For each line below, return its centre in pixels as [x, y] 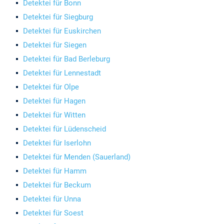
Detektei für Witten [54, 115]
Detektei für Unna [52, 199]
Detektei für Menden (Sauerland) [77, 157]
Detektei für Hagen [54, 101]
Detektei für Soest [53, 213]
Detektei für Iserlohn [57, 143]
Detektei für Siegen [55, 45]
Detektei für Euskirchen [62, 31]
